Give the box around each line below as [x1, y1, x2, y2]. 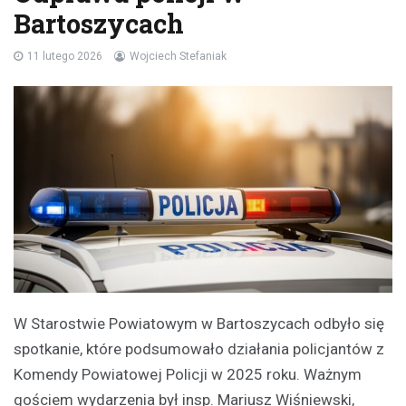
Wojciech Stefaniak [130, 50, 227, 63]
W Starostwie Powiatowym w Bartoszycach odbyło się [14, 314, 384, 333]
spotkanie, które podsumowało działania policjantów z [14, 340, 384, 359]
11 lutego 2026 [27, 50, 102, 63]
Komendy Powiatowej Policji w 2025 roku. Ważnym [14, 365, 362, 384]
